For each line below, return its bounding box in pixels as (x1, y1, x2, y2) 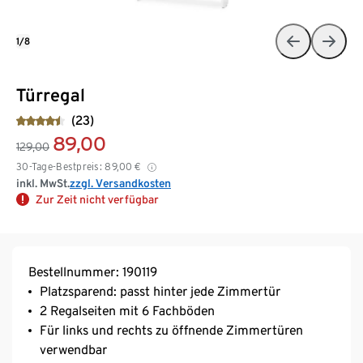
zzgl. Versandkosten (70, 176, 171, 190)
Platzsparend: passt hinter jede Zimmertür (40, 283, 280, 299)
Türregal (16, 83, 85, 105)
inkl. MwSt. (16, 176, 70, 190)
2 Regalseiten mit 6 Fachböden (40, 302, 215, 318)
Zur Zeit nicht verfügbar (36, 192, 159, 206)
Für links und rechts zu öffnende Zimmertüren (40, 322, 303, 338)
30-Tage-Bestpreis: (16, 160, 103, 173)
